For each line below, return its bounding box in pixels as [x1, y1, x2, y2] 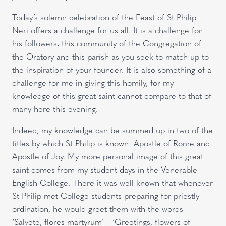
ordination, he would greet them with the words [12, 202, 183, 214]
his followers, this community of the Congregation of [12, 37, 201, 49]
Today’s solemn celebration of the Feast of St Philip [12, 11, 196, 23]
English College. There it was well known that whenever [12, 176, 213, 188]
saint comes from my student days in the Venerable [12, 163, 197, 175]
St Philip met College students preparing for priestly [12, 189, 199, 201]
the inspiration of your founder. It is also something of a [12, 63, 211, 75]
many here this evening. [12, 102, 98, 115]
